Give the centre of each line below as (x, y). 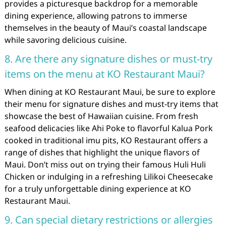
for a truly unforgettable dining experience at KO (98, 189)
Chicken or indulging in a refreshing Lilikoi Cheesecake (108, 177)
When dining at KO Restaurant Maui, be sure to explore (110, 92)
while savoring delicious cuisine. (65, 40)
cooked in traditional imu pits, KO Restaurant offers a (106, 140)
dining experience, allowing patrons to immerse (96, 16)
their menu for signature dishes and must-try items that (111, 104)
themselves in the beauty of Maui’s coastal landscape (105, 28)
